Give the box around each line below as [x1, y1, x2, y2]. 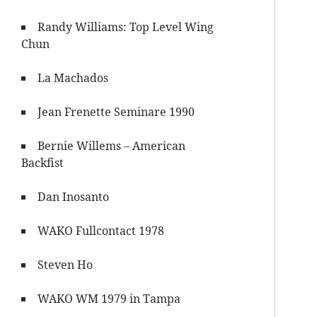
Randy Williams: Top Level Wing [38, 19, 214, 35]
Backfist [21, 155, 64, 171]
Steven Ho [38, 257, 93, 272]
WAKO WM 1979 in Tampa [38, 291, 181, 306]
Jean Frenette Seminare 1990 [38, 104, 195, 120]
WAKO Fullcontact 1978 [38, 223, 165, 238]
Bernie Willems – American [38, 138, 186, 154]
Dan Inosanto [38, 189, 110, 204]
